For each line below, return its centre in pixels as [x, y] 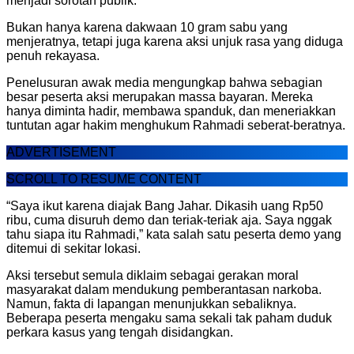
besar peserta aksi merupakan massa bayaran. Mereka [160, 96]
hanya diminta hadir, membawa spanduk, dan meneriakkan [171, 111]
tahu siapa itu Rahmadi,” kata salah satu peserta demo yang [174, 234]
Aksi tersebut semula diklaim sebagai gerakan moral [153, 275]
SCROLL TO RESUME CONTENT [104, 179]
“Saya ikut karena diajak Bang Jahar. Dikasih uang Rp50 [165, 205]
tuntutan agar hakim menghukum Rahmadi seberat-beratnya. [176, 125]
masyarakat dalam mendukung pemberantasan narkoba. [164, 289]
